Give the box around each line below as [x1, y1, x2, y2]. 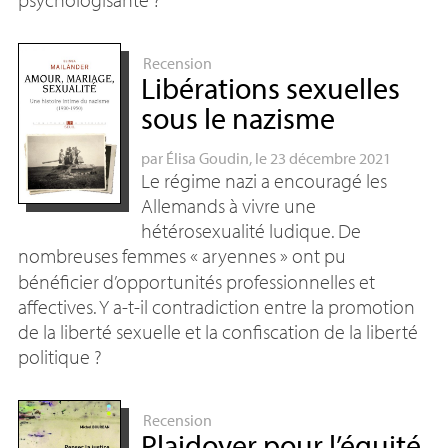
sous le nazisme [140, 99, 335, 137]
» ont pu [279, 243, 346, 268]
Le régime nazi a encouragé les [140, 168, 387, 193]
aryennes [201, 243, 276, 268]
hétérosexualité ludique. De [140, 218, 361, 243]
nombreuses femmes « [17, 243, 198, 268]
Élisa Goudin [165, 148, 249, 168]
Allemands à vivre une [140, 193, 316, 218]
